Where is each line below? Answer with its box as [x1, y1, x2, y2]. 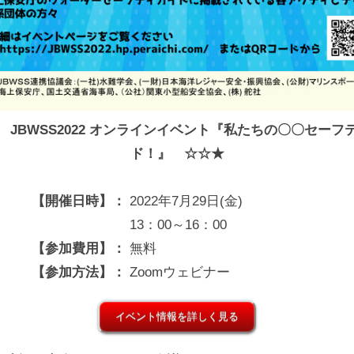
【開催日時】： [32, 194, 126, 209]
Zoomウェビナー [130, 265, 230, 281]
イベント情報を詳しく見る [115, 311, 239, 323]
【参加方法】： [32, 265, 126, 281]
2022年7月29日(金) [130, 194, 243, 209]
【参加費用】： [32, 241, 126, 257]
